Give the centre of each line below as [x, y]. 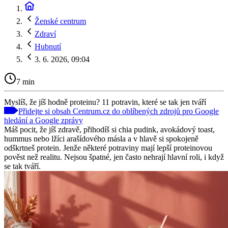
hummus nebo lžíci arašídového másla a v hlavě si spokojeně [101, 138]
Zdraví [45, 34]
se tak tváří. [22, 166]
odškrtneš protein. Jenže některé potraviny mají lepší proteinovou [108, 148]
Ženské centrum [60, 21]
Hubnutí [48, 47]
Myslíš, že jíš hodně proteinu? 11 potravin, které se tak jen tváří [105, 102]
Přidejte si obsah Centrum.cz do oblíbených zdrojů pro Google [119, 111]
